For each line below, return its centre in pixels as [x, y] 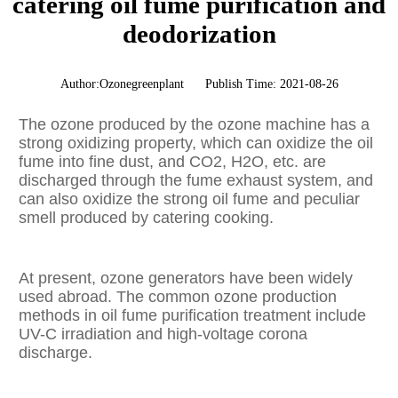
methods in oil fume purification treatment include [192, 315]
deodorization [199, 34]
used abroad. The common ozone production [177, 296]
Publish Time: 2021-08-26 [271, 84]
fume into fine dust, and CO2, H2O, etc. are [172, 161]
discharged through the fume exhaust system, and [195, 180]
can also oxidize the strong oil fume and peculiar [189, 199]
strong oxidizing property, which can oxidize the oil [195, 143]
